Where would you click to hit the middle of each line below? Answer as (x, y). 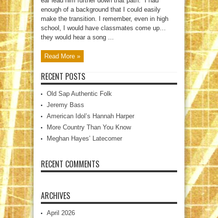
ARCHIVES (55, 196)
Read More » (62, 56)
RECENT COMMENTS (70, 164)
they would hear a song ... (77, 37)
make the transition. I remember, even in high (105, 19)
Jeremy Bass (65, 105)
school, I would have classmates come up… (103, 28)
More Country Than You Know (89, 127)
